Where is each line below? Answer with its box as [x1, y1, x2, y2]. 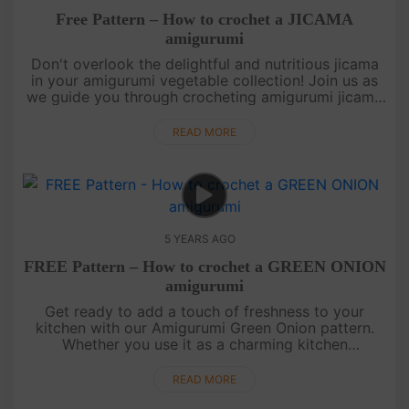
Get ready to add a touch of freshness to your [45, 302, 364, 321]
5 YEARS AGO [164, 232, 236, 246]
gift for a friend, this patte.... [107, 368, 302, 387]
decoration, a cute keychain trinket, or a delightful [31, 351, 378, 371]
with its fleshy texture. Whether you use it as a [44, 104, 365, 123]
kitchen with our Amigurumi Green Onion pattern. [35, 319, 374, 338]
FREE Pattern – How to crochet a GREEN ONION [23, 257, 386, 277]
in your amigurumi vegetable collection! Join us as [31, 71, 378, 90]
